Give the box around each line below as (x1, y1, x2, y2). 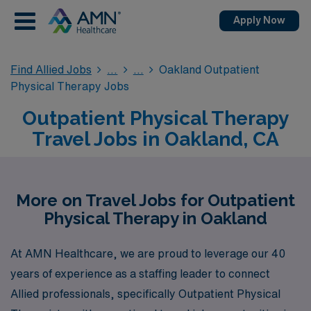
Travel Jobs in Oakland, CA (32, 128, 279, 151)
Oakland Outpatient (159, 64, 260, 75)
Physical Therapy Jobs (10, 81, 129, 92)
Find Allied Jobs (10, 64, 92, 75)
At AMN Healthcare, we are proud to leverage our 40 (10, 247, 285, 259)
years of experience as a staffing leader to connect (10, 267, 270, 279)
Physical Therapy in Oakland (44, 208, 267, 228)
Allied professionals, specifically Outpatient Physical (10, 287, 280, 299)
